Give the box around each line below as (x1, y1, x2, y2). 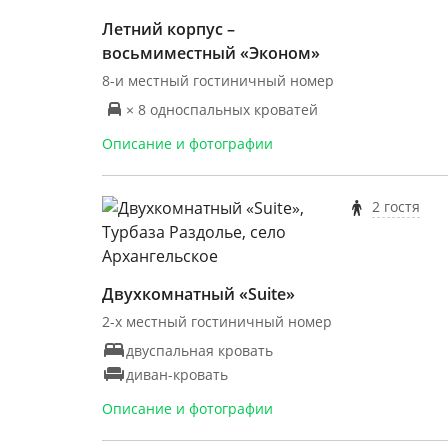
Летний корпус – (102, 18, 235, 40)
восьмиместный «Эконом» (102, 42, 320, 64)
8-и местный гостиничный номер (102, 71, 334, 90)
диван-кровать (126, 364, 228, 384)
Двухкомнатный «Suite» (102, 283, 295, 305)
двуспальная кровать (126, 340, 273, 360)
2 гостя (371, 197, 420, 216)
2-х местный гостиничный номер (102, 312, 332, 331)
